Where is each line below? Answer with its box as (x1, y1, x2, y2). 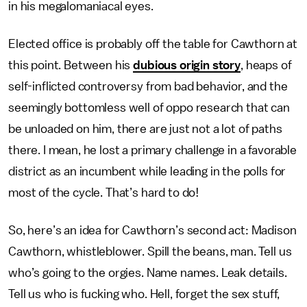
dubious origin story (133, 59, 241, 71)
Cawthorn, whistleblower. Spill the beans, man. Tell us (8, 245, 292, 258)
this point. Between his (8, 59, 134, 71)
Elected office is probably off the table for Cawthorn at (8, 38, 298, 50)
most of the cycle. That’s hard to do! (8, 186, 199, 199)
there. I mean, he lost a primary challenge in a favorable (8, 144, 297, 156)
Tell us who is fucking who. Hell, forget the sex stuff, (8, 288, 280, 300)
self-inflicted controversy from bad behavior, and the (8, 80, 288, 93)
